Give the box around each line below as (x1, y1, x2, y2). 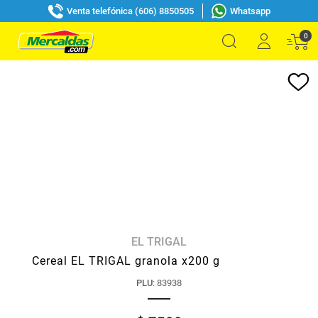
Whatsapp (229, 5, 270, 16)
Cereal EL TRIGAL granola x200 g (32, 254, 220, 268)
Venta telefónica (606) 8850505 (66, 5, 194, 16)
